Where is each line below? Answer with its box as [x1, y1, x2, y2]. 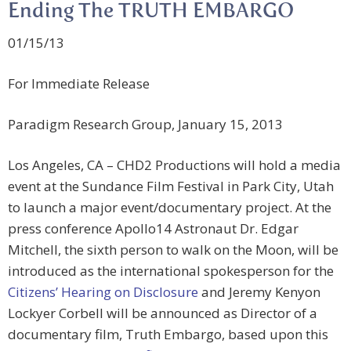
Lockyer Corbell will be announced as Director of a [8, 304, 317, 323]
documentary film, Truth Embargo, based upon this [8, 325, 328, 344]
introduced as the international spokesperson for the [8, 262, 334, 280]
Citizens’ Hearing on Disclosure [8, 283, 198, 302]
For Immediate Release [8, 74, 150, 93]
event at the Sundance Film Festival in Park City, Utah [8, 177, 334, 196]
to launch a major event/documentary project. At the [8, 198, 331, 217]
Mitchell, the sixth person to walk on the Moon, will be [8, 241, 338, 259]
